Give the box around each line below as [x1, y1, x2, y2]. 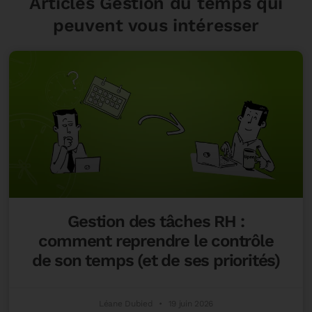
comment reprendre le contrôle [38, 231, 274, 251]
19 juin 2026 [165, 298, 213, 309]
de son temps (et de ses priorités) [31, 250, 281, 270]
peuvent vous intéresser [52, 15, 260, 36]
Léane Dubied [99, 298, 156, 309]
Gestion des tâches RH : [68, 211, 244, 231]
